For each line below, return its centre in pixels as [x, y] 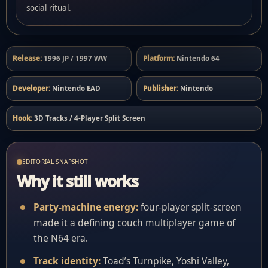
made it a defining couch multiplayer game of [134, 223]
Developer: [31, 88]
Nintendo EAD [75, 88]
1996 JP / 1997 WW [74, 58]
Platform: [159, 58]
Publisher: [161, 88]
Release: [27, 58]
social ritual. [49, 8]
